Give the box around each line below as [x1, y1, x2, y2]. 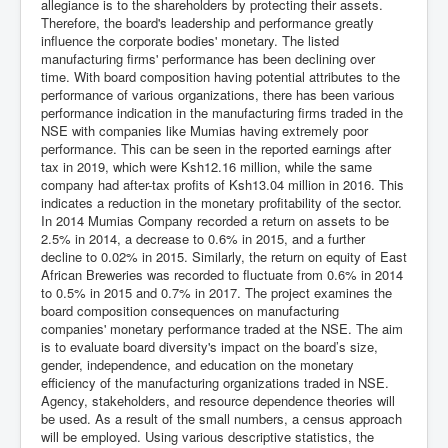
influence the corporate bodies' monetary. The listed [41, 31, 339, 50]
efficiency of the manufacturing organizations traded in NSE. [41, 373, 389, 392]
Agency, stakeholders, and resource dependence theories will [41, 391, 395, 410]
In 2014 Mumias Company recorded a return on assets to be [41, 211, 389, 230]
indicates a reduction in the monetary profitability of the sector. [41, 193, 402, 212]
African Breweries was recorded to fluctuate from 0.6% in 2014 [41, 265, 403, 284]
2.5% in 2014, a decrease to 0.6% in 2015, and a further [41, 229, 365, 248]
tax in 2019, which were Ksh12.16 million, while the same [41, 157, 372, 176]
